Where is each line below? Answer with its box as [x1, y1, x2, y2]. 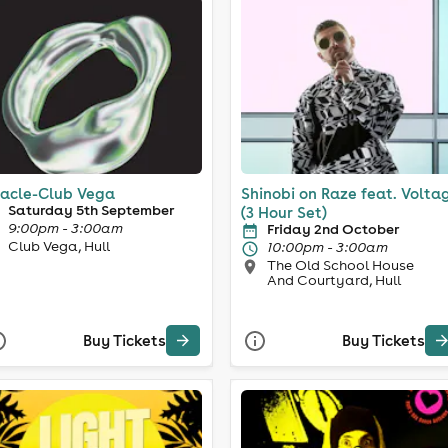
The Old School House [267, 255, 414, 274]
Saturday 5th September [7, 200, 174, 219]
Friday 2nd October [267, 219, 399, 238]
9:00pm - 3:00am [7, 218, 123, 237]
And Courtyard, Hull [267, 270, 401, 289]
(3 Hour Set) [241, 202, 327, 222]
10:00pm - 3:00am [267, 237, 388, 256]
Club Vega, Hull [7, 236, 110, 255]
